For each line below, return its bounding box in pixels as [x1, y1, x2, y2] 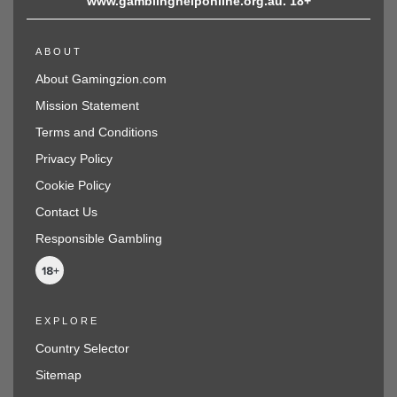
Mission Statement [35, 97, 139, 113]
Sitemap [35, 367, 82, 382]
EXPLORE [35, 315, 99, 326]
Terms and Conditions [35, 124, 158, 139]
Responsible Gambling [35, 230, 162, 245]
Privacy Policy [35, 151, 113, 166]
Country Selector [35, 340, 129, 355]
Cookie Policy [35, 177, 111, 192]
